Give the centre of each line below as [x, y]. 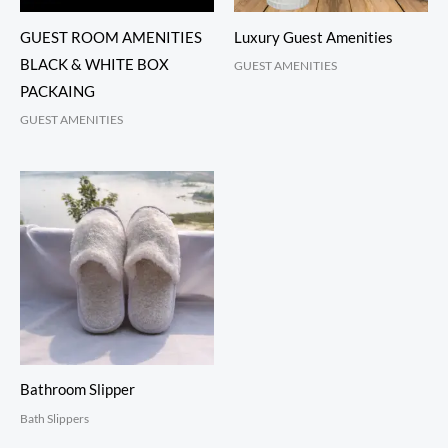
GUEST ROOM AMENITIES [111, 37]
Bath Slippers [54, 418]
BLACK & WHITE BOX [94, 64]
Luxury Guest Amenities [313, 37]
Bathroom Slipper [77, 390]
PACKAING [57, 91]
